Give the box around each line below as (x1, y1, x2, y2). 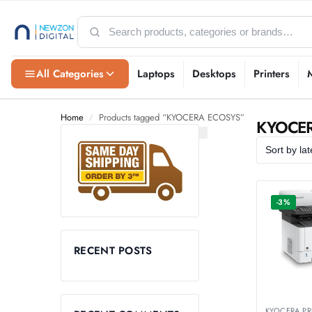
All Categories (36, 65, 104, 81)
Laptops (137, 66, 175, 81)
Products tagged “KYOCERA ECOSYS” (98, 111, 244, 124)
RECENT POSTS (74, 242, 153, 258)
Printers (253, 66, 290, 81)
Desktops (192, 66, 236, 81)
